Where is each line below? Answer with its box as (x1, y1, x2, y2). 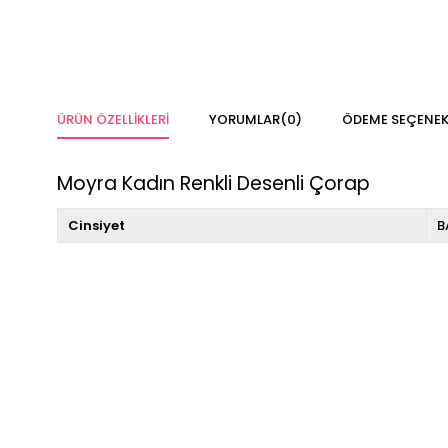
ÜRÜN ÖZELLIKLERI (57, 110, 169, 130)
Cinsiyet (68, 216, 125, 236)
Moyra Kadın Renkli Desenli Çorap (57, 170, 370, 198)
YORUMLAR (209, 110, 280, 130)
